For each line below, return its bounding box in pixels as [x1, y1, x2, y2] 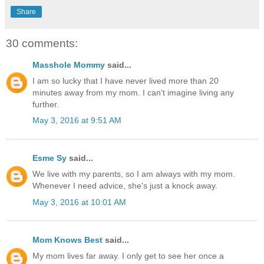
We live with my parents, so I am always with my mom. [32, 169, 235, 179]
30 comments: [6, 37, 78, 50]
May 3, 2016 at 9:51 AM [32, 115, 121, 125]
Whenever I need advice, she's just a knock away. [32, 181, 217, 191]
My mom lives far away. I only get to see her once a [32, 250, 224, 260]
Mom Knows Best [32, 235, 103, 245]
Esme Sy [32, 153, 67, 163]
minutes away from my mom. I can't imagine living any [32, 87, 234, 97]
